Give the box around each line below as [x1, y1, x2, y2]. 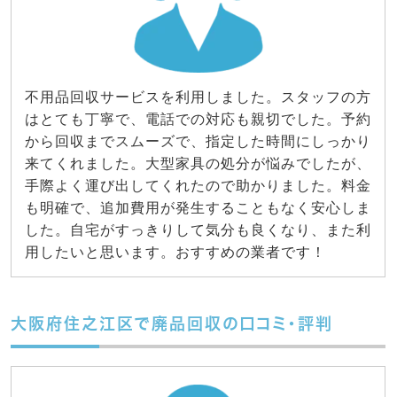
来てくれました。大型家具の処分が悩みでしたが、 [25, 156, 371, 172]
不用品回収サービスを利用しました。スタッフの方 [25, 90, 371, 105]
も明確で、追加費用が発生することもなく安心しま [25, 200, 371, 216]
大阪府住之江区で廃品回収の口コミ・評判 [11, 315, 333, 332]
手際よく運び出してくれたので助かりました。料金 [25, 178, 371, 194]
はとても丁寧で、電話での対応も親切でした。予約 [25, 112, 371, 128]
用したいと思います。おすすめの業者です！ [25, 245, 326, 261]
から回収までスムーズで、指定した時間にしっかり [25, 134, 371, 150]
